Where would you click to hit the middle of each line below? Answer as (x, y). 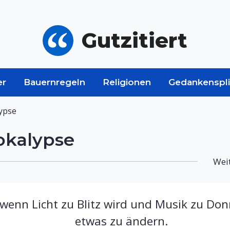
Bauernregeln (54, 82)
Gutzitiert (135, 40)
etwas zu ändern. (121, 221)
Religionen (127, 82)
